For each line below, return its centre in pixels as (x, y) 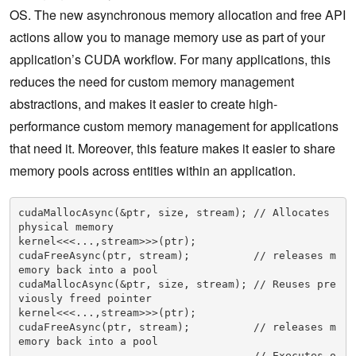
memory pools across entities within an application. (153, 171)
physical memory (66, 226)
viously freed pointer (85, 298)
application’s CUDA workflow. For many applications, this (170, 60)
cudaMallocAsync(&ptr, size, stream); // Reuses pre (177, 284)
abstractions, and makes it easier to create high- (143, 104)
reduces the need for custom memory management (152, 82)
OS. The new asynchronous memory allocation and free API (178, 15)
